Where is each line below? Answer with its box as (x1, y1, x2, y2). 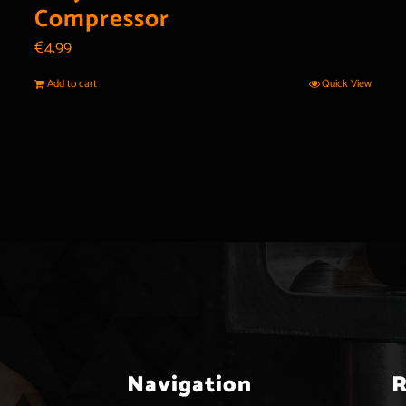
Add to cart (47, 74, 98, 92)
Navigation (126, 366, 252, 403)
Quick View (321, 74, 372, 92)
